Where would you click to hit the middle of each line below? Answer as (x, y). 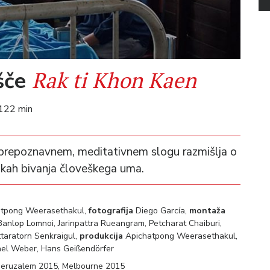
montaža (207, 210)
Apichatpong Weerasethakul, (180, 236)
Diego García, (161, 210)
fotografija (111, 210)
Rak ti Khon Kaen (114, 80)
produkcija (101, 236)
